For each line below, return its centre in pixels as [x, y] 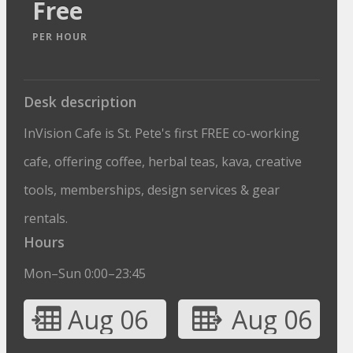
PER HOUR [60, 37]
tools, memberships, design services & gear [152, 190]
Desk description [80, 102]
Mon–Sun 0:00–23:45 [85, 273]
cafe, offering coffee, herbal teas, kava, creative [163, 162]
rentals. [46, 218]
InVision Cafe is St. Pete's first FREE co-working [162, 133]
